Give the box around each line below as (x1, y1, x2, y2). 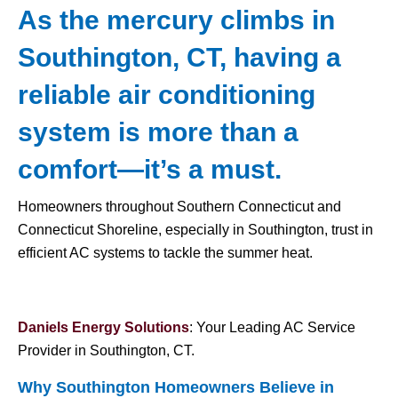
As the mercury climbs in (18, 5, 335, 35)
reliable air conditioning (18, 80, 315, 109)
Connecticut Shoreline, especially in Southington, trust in (18, 222, 373, 237)
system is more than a (18, 117, 298, 147)
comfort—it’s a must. (18, 155, 282, 184)
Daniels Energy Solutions (18, 320, 189, 336)
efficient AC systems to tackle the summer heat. (18, 245, 313, 260)
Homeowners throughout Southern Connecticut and (18, 199, 341, 214)
